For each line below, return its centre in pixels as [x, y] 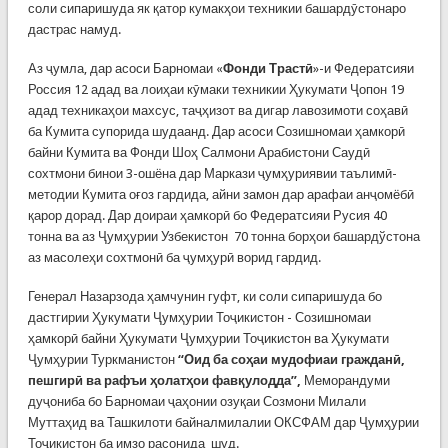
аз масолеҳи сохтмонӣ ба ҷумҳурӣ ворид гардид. [174, 257]
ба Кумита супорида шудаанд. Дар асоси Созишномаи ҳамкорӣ [216, 131]
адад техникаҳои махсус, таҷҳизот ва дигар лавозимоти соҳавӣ [217, 110]
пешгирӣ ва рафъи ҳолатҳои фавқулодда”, [164, 380]
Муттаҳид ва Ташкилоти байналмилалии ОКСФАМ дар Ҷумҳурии [223, 422]
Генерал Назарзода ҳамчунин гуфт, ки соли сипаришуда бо [204, 296]
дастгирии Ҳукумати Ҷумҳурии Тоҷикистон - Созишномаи [199, 317]
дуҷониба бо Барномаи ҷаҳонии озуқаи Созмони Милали [196, 401]
